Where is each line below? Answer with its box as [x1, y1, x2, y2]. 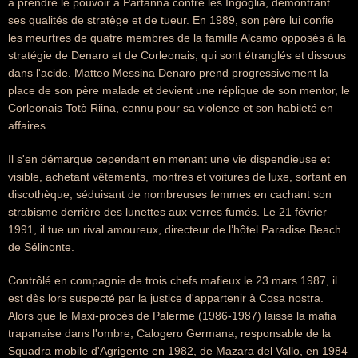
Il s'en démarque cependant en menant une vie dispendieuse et [8, 153, 330, 165]
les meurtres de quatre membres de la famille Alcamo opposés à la [8, 31, 346, 44]
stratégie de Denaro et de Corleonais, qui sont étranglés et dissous [8, 49, 346, 62]
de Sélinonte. [8, 241, 74, 253]
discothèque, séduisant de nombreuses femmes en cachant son [8, 188, 332, 201]
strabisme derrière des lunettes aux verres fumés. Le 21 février [8, 205, 327, 218]
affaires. [8, 119, 49, 132]
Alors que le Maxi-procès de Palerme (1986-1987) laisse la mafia [8, 309, 336, 322]
